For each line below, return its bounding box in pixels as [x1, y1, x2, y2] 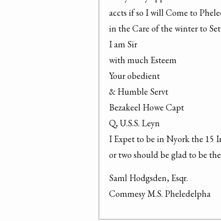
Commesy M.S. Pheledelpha [109, 188, 211, 199]
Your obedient [109, 70, 160, 81]
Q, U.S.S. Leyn [109, 117, 160, 129]
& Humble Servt [109, 86, 168, 97]
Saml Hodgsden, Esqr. [109, 172, 188, 184]
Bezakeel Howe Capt [109, 102, 184, 113]
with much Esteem [109, 54, 177, 66]
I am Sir [109, 38, 137, 50]
